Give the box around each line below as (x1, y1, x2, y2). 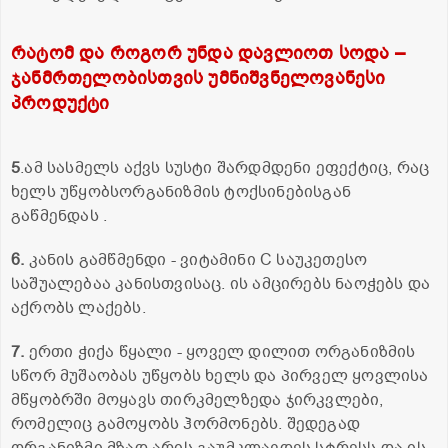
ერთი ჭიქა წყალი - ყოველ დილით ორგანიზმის (24, 340, 416, 363)
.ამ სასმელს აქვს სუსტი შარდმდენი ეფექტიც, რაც (20, 156, 430, 179)
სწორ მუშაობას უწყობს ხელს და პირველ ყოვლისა (11, 364, 429, 387)
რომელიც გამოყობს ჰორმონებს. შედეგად (11, 412, 361, 435)
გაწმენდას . (11, 204, 108, 227)
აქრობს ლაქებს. (11, 296, 146, 319)
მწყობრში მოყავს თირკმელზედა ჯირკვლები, (11, 388, 384, 411)
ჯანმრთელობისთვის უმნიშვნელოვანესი (11, 65, 386, 90)
